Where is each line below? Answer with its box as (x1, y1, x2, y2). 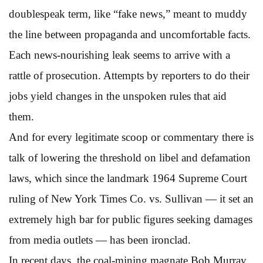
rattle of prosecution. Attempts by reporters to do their (9, 69, 249, 82)
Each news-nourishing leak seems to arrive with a (9, 48, 230, 61)
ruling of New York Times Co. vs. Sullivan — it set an (9, 192, 254, 205)
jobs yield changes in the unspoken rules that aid (9, 89, 227, 102)
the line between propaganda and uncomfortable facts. (9, 28, 251, 41)
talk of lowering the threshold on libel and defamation (9, 151, 251, 164)
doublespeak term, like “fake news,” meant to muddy (9, 7, 247, 20)
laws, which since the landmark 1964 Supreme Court (9, 171, 247, 184)
